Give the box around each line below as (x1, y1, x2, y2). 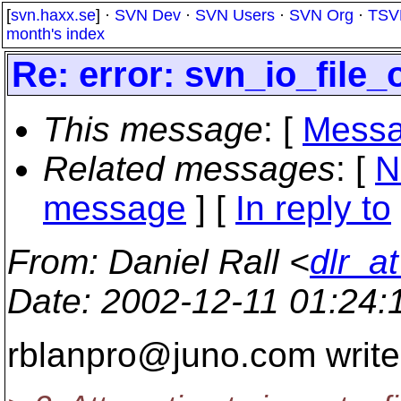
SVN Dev (115, 6, 181, 24)
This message (43, 110, 263, 149)
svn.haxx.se (11, 6, 96, 24)
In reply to (235, 189, 391, 227)
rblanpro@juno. (7, 336, 250, 374)
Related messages (43, 149, 336, 188)
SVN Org (289, 6, 354, 24)
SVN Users (195, 6, 275, 24)
